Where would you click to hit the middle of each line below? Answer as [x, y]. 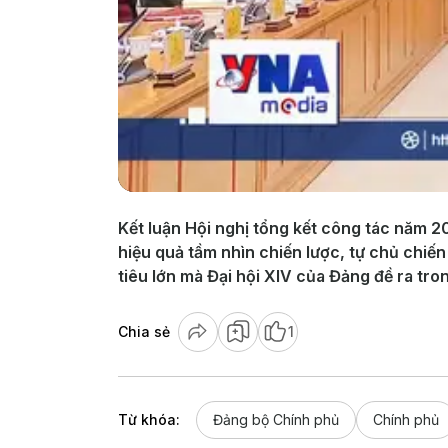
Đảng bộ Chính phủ [276, 419]
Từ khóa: [149, 419]
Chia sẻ [144, 331]
